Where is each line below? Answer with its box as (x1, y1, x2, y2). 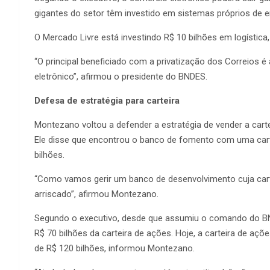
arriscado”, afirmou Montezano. (34, 188, 159, 199)
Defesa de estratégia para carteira (34, 95, 180, 106)
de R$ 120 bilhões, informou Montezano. (34, 242, 195, 254)
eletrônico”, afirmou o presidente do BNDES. (34, 71, 207, 82)
